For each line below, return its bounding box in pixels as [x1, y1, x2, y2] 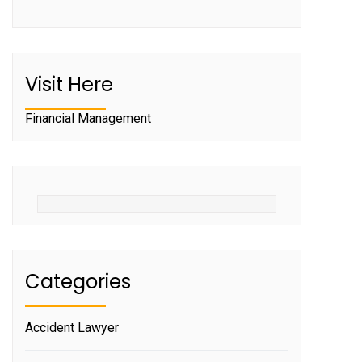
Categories [25, 267, 131, 295]
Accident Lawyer [25, 319, 119, 335]
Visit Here [25, 70, 113, 98]
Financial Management [25, 110, 151, 126]
